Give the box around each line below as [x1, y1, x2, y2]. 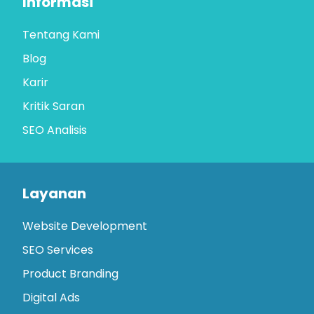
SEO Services [22, 241, 93, 258]
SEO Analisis [22, 121, 87, 138]
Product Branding [22, 265, 118, 282]
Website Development [22, 217, 147, 234]
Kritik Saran [22, 97, 85, 114]
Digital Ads [22, 289, 80, 306]
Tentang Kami [22, 26, 100, 43]
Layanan [22, 183, 86, 203]
